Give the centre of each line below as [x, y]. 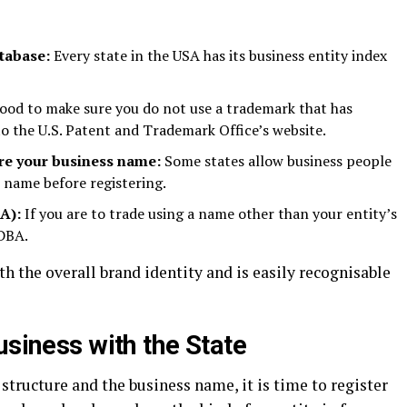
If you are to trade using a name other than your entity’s [211, 213]
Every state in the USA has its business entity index [218, 55]
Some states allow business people [276, 161]
